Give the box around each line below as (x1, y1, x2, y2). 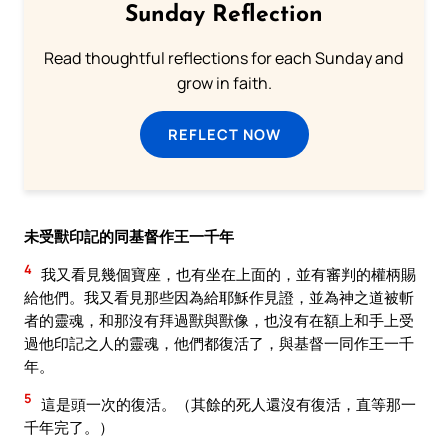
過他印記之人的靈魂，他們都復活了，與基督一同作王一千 (24, 333, 414, 354)
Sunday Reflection (125, 4, 323, 28)
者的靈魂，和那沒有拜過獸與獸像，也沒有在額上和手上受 (24, 310, 414, 331)
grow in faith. (176, 72, 272, 95)
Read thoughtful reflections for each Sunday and (44, 47, 404, 70)
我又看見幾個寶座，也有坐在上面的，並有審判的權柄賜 (38, 264, 416, 285)
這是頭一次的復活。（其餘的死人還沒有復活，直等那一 (38, 393, 416, 414)
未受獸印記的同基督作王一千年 (24, 226, 234, 247)
